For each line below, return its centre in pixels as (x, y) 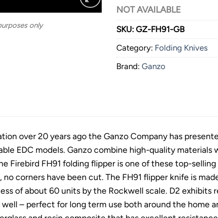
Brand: (129, 66)
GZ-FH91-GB (160, 29)
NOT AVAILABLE (149, 9)
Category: (136, 47)
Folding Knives (181, 47)
